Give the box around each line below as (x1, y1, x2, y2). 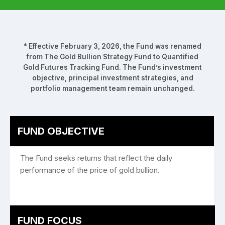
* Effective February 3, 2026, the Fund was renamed (24, 42, 201, 50)
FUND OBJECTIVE (18, 125, 104, 137)
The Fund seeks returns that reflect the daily (20, 153, 172, 163)
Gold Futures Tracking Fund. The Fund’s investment (23, 63, 202, 71)
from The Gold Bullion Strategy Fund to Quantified (27, 53, 198, 61)
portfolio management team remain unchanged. (30, 84, 195, 92)
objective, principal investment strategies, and (32, 74, 193, 82)
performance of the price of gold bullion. (20, 165, 160, 175)
